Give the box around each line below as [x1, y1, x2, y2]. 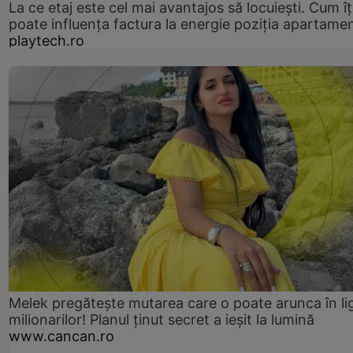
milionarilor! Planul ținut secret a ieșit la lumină [9, 311, 314, 329]
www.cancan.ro [9, 328, 114, 345]
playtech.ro [9, 32, 84, 49]
